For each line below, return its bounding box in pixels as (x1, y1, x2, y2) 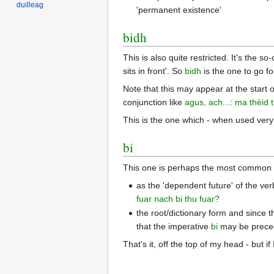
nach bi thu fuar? (154, 193, 220, 204)
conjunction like (123, 97, 185, 107)
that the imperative (136, 221, 212, 232)
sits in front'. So (123, 65, 185, 76)
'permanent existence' (136, 4, 222, 15)
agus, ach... (185, 97, 230, 107)
